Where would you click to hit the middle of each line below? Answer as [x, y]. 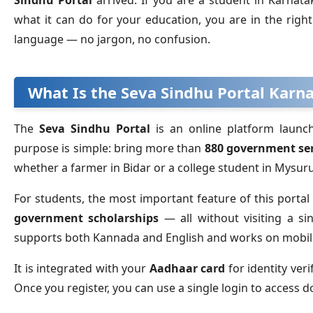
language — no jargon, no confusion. [112, 39]
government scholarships [87, 218]
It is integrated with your [82, 269]
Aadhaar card [187, 269]
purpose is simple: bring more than [109, 148]
